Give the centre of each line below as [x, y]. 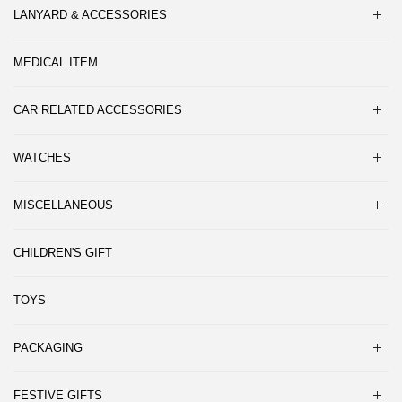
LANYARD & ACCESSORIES [90, 14]
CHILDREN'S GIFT [63, 252]
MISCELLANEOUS [63, 205]
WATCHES [42, 157]
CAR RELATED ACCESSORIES [98, 109]
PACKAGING [48, 347]
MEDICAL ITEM [56, 62]
